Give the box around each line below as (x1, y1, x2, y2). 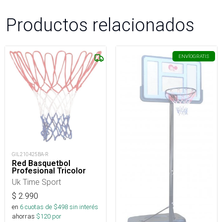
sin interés (69, 203, 98, 212)
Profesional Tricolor (12, 166, 86, 176)
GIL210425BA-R (12, 151, 49, 158)
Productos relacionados (6, 14, 194, 36)
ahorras (12, 212, 35, 221)
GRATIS (193, 53, 209, 59)
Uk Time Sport (12, 177, 61, 187)
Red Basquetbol (12, 159, 70, 168)
